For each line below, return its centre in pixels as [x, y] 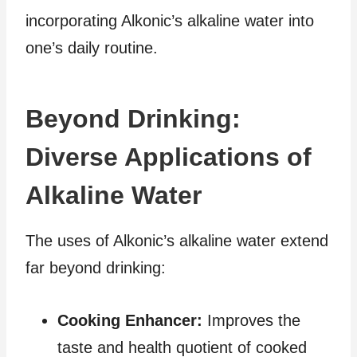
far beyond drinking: [96, 267]
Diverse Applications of [169, 157]
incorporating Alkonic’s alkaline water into [170, 20]
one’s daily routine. [92, 47]
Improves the [251, 320]
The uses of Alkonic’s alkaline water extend [177, 240]
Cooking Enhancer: [130, 320]
